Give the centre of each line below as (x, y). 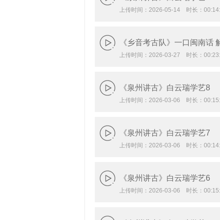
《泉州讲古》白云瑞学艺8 (165, 88)
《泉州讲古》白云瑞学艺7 (165, 133)
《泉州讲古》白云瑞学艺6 (165, 178)
